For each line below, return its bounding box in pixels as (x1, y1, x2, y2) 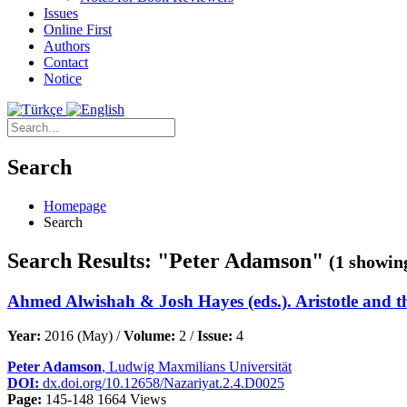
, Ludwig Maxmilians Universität (102, 359, 292, 375)
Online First (44, 22, 112, 37)
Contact (44, 55, 88, 70)
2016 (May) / (41, 328, 124, 344)
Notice (44, 71, 82, 86)
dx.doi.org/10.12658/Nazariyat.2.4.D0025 (39, 375, 284, 392)
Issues (44, 5, 78, 21)
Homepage (44, 197, 106, 213)
